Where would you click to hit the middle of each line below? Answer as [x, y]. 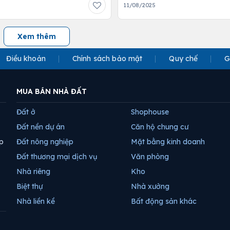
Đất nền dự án [41, 127]
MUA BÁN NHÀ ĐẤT [52, 92]
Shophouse [150, 112]
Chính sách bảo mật [107, 59]
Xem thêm [37, 37]
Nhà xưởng [150, 187]
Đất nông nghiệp [45, 142]
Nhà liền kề [36, 202]
